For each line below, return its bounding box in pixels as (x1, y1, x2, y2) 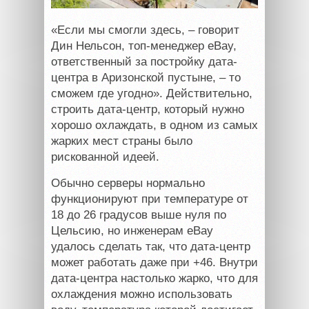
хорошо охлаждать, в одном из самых (51, 118, 258, 132)
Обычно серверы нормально (51, 176, 205, 190)
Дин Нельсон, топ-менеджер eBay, (51, 39, 237, 52)
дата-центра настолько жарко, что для (51, 271, 258, 285)
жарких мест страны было (51, 134, 192, 148)
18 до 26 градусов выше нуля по (51, 208, 226, 221)
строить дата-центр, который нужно (51, 102, 244, 116)
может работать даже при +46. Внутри (51, 255, 258, 269)
